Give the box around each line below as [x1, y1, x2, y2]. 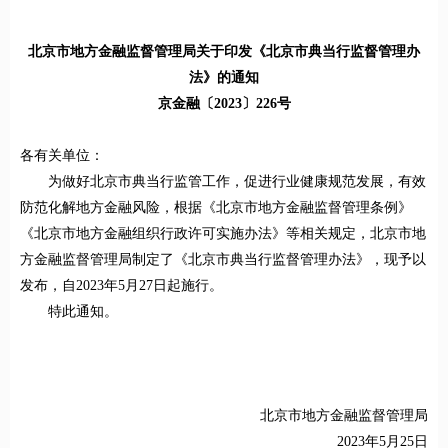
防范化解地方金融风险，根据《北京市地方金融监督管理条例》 [20, 200, 412, 216]
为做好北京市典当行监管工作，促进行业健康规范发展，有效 [48, 174, 426, 190]
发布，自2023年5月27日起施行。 [20, 278, 223, 294]
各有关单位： [20, 148, 104, 164]
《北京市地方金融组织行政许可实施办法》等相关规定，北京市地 [20, 226, 426, 242]
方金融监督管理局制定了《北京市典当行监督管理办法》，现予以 [20, 252, 426, 268]
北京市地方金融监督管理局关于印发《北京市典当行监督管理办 [28, 44, 420, 60]
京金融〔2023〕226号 [157, 96, 291, 112]
